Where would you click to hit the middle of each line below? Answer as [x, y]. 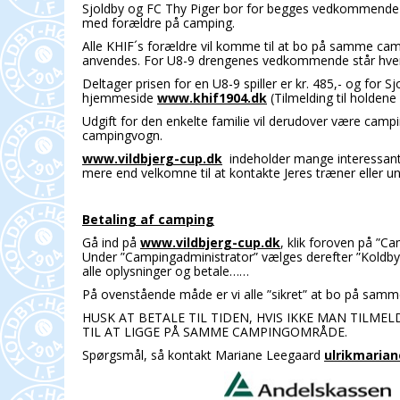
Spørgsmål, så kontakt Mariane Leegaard [203, 355]
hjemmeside [120, 98]
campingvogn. [122, 136]
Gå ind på [111, 243]
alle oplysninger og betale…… [166, 271]
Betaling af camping [148, 220]
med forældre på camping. [158, 23]
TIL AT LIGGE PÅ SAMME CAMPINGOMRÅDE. [215, 332]
